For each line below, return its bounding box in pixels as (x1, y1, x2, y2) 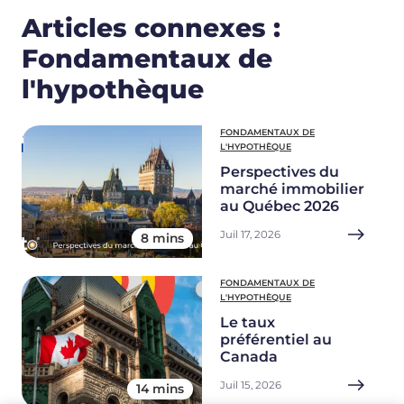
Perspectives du (220, 163, 339, 181)
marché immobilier (220, 180, 364, 198)
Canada (220, 348, 278, 366)
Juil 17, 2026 (220, 228, 280, 242)
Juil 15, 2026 (220, 379, 281, 392)
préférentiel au (220, 331, 332, 349)
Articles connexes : (22, 12, 280, 43)
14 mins (136, 381, 184, 397)
